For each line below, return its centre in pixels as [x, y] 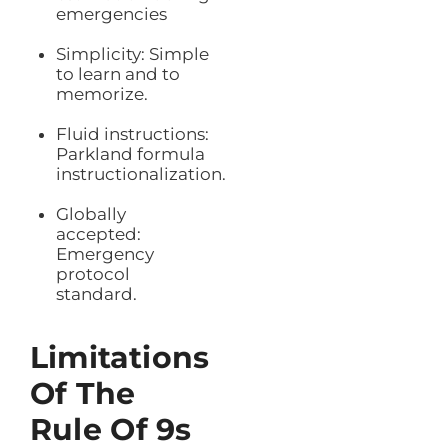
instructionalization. [140, 174]
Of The [83, 393]
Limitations [120, 357]
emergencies [111, 14]
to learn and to [117, 74]
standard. [96, 294]
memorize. [101, 94]
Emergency [104, 254]
